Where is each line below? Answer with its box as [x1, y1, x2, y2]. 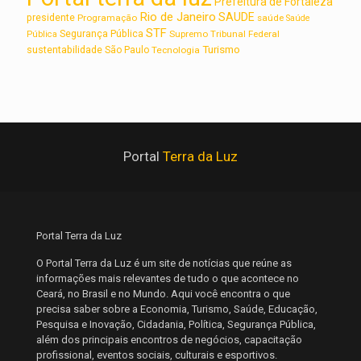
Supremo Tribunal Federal [169, 27, 280, 39]
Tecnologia [151, 44, 200, 56]
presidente [27, 11, 75, 23]
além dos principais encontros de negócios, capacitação [36, 333, 302, 346]
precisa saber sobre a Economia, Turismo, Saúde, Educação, [36, 302, 317, 315]
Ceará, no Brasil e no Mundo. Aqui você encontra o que [36, 287, 290, 300]
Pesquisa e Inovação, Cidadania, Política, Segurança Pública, [36, 317, 316, 330]
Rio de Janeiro [139, 9, 216, 24]
